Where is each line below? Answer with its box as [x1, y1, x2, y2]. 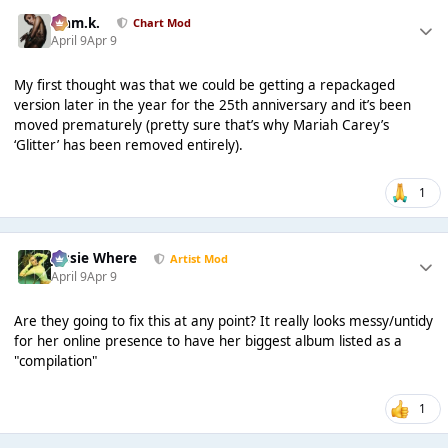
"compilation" [13, 352, 98, 371]
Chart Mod [132, 15, 191, 31]
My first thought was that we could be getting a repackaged [13, 76, 395, 95]
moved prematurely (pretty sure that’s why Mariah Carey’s [13, 116, 389, 135]
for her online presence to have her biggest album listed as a [13, 332, 402, 351]
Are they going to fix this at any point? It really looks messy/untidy [13, 312, 433, 331]
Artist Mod [169, 250, 228, 266]
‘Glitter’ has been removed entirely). [13, 136, 243, 155]
